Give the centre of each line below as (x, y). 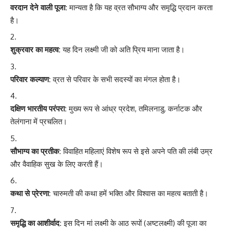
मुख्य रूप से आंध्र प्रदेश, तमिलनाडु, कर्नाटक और (135, 109)
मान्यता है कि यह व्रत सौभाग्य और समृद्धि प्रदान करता (140, 7)
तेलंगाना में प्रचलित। (39, 122)
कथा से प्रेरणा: (31, 194)
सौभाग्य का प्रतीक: (36, 151)
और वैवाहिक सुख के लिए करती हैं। (57, 164)
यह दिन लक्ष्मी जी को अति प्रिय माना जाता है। (123, 50)
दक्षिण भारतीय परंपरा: (39, 109)
